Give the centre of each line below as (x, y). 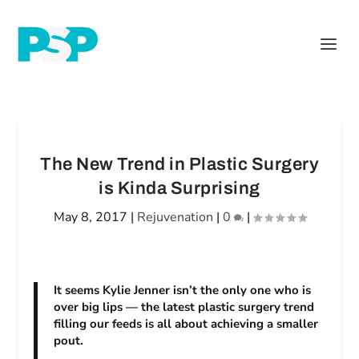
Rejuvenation (175, 217)
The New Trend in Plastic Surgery (179, 164)
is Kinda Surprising (179, 188)
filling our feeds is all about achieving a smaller (186, 324)
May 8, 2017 (90, 217)
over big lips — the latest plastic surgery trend (184, 307)
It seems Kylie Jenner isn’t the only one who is (183, 290)
